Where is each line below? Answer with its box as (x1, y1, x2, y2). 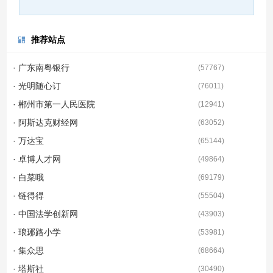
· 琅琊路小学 (13, 227, 62, 238)
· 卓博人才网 (13, 154, 62, 165)
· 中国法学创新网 (13, 209, 79, 219)
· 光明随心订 (13, 81, 62, 91)
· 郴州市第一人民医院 (13, 99, 96, 110)
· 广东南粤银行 (13, 63, 70, 73)
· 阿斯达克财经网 (13, 118, 79, 128)
